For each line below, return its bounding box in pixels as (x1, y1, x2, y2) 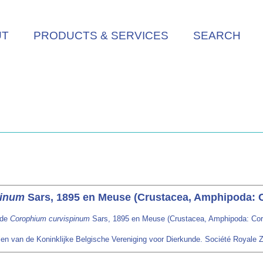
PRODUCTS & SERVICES (33, 29, 168, 42)
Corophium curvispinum (10, 214, 90, 223)
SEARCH (193, 29, 241, 42)
